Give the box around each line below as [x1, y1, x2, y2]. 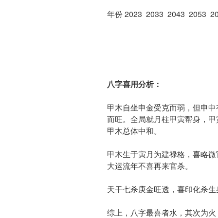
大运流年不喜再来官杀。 [107, 160, 193, 171]
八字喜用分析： [107, 78, 162, 90]
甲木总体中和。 [107, 125, 162, 136]
